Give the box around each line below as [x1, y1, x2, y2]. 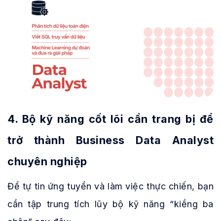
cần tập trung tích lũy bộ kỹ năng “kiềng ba [7, 199, 214, 210]
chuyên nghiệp [7, 155, 87, 168]
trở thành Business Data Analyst [7, 134, 214, 147]
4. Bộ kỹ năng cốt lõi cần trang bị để [7, 112, 214, 126]
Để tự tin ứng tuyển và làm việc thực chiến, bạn [7, 181, 214, 192]
